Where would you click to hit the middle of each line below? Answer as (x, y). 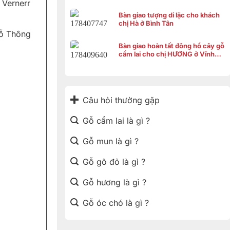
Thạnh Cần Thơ (143, 63)
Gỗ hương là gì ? (114, 182)
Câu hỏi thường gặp (121, 100)
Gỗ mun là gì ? (110, 141)
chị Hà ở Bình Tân (146, 23)
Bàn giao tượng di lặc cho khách (169, 15)
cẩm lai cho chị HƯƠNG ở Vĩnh (167, 54)
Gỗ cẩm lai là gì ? (116, 120)
